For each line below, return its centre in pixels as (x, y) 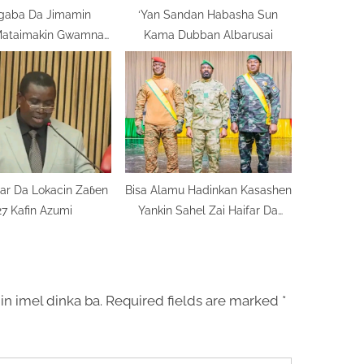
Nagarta (208, 230)
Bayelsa (27, 55)
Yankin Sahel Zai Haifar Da (208, 210)
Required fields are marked (194, 301)
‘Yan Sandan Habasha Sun (208, 15)
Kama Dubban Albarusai (208, 35)
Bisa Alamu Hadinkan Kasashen (208, 189)
